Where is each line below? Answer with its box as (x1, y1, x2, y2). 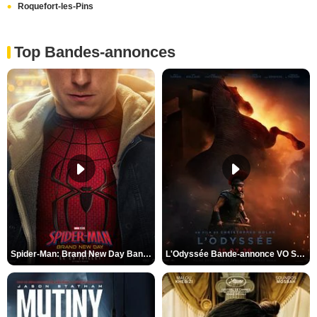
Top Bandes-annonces (14, 43, 175, 62)
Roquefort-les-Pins (18, 1, 93, 12)
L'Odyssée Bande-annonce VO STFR (296, 249, 305, 260)
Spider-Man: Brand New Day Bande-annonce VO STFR (143, 249, 151, 260)
